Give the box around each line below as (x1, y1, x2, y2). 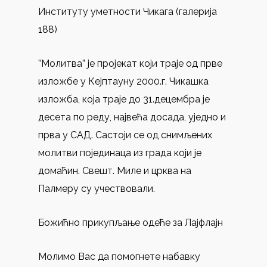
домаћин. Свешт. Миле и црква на (38, 165, 191, 176)
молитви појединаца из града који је (38, 147, 201, 159)
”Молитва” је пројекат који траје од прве (38, 58, 222, 69)
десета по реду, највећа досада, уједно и (38, 111, 226, 123)
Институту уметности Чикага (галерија (38, 6, 217, 17)
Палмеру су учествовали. (38, 183, 155, 194)
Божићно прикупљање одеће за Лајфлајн (38, 217, 223, 228)
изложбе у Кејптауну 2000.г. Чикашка (38, 76, 209, 87)
